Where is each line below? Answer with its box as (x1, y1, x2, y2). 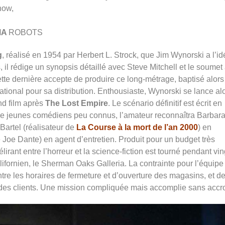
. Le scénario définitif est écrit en (108, 99, 222, 108)
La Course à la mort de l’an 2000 (76, 123, 198, 132)
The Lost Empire (45, 99, 108, 108)
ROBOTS (8, 28, 43, 37)
